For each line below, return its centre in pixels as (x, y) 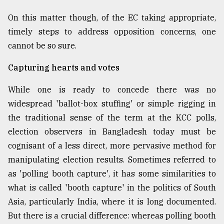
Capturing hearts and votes (64, 68)
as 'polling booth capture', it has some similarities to (112, 174)
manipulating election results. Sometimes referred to (112, 160)
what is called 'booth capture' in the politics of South (112, 188)
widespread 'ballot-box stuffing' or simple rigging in (112, 104)
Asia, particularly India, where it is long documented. (112, 202)
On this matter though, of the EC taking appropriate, (112, 18)
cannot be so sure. (42, 46)
